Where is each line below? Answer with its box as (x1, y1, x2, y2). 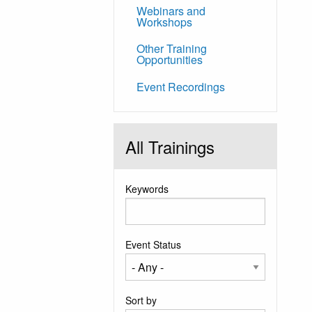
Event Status (125, 237, 182, 251)
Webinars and (136, 3, 206, 19)
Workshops (136, 14, 193, 31)
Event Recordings (136, 78, 226, 95)
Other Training (136, 40, 208, 57)
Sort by (125, 293, 157, 307)
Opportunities (136, 52, 203, 68)
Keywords (125, 182, 169, 196)
